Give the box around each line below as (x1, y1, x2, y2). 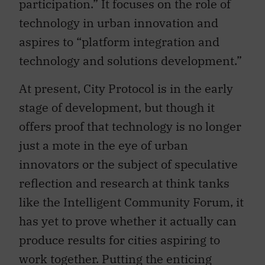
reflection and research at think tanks (19, 169, 230, 185)
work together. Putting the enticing (19, 244, 212, 261)
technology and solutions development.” (19, 47, 242, 63)
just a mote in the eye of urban (19, 131, 188, 147)
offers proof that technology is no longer (19, 112, 241, 128)
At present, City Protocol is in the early (19, 74, 233, 91)
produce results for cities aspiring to (19, 225, 220, 242)
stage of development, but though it (19, 93, 215, 109)
